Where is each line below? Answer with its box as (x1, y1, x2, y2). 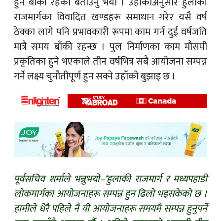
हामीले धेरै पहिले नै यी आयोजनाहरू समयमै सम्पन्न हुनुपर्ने (14, 200, 207, 217)
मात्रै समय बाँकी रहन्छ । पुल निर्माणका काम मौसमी (14, 38, 207, 55)
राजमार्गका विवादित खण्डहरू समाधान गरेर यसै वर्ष (14, 8, 207, 26)
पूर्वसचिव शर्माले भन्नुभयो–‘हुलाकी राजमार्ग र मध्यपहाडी (14, 170, 207, 187)
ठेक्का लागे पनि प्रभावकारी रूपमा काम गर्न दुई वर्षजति (14, 23, 207, 40)
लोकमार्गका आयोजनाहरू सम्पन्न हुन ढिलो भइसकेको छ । (14, 185, 207, 202)
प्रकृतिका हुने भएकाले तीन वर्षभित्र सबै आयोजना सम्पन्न (14, 53, 207, 70)
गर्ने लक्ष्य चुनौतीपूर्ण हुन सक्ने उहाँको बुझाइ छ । (14, 68, 176, 85)
